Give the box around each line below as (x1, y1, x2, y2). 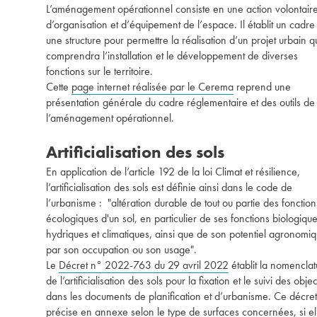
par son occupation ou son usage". (46, 242, 197, 257)
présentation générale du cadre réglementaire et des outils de (46, 95, 315, 110)
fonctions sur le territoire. (46, 64, 153, 79)
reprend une (234, 79, 291, 94)
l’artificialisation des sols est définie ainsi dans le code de (46, 180, 292, 195)
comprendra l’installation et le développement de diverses (46, 48, 298, 63)
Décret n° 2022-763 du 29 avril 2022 (59, 258, 229, 272)
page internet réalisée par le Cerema (71, 79, 234, 94)
